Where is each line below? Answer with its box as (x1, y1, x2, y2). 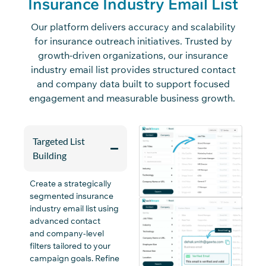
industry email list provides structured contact (30, 63, 236, 75)
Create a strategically (30, 178, 112, 189)
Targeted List (33, 135, 85, 147)
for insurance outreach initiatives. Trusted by (34, 34, 232, 47)
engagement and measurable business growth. (28, 91, 237, 104)
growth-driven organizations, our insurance (38, 49, 228, 61)
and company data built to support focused (36, 77, 230, 90)
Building (33, 150, 66, 161)
